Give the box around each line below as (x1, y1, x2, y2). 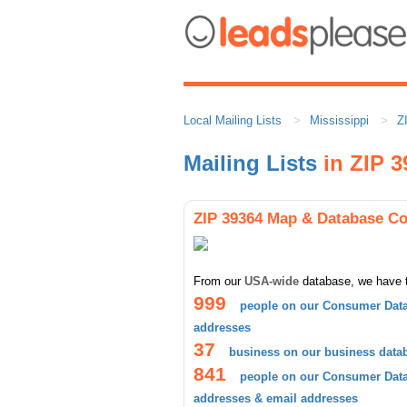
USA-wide (244, 274, 299, 288)
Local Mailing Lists (184, 114, 282, 127)
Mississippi (310, 114, 369, 127)
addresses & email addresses (194, 392, 358, 405)
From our (194, 274, 244, 288)
